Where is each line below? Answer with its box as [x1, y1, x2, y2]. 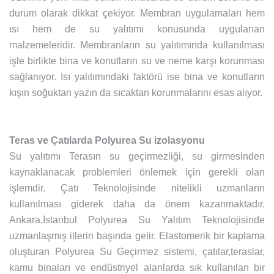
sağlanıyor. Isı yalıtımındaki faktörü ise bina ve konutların [9, 72, 265, 83]
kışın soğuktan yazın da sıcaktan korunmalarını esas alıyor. [9, 87, 262, 98]
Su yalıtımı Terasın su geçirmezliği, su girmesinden [9, 151, 265, 162]
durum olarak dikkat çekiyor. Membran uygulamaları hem [9, 8, 265, 19]
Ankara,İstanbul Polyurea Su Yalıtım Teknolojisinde [9, 215, 265, 226]
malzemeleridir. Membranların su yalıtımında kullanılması [9, 40, 265, 51]
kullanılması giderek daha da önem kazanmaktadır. [9, 199, 265, 210]
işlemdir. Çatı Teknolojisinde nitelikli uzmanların [9, 183, 265, 194]
